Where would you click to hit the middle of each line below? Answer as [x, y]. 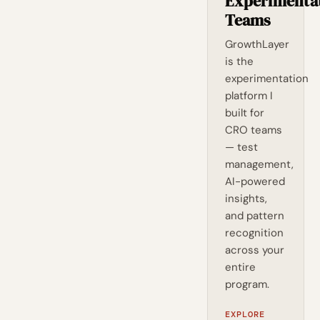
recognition [255, 233]
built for [245, 113]
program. [247, 284]
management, [260, 164]
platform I [249, 96]
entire [241, 267]
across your [255, 250]
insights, [246, 199]
